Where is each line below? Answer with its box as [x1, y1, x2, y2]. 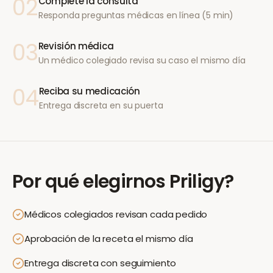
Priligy [169, 169, 225, 194]
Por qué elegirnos [12, 169, 166, 194]
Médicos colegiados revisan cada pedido [24, 208, 208, 221]
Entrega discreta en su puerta [38, 99, 163, 112]
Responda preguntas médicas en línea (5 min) [38, 9, 234, 21]
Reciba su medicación [38, 85, 140, 97]
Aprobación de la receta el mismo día [24, 232, 193, 245]
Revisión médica [38, 40, 114, 52]
